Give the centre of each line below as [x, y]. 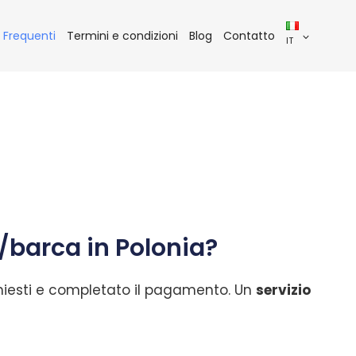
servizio [283, 290]
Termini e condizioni [122, 35]
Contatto [249, 35]
